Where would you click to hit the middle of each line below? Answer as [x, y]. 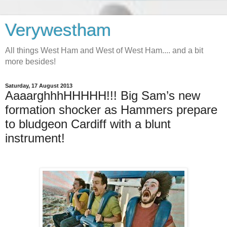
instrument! [35, 138]
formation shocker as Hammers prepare [111, 110]
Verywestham [58, 30]
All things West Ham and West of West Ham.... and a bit [104, 50]
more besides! [30, 62]
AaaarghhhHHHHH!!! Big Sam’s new [103, 96]
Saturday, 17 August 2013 [39, 86]
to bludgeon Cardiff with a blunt [88, 124]
